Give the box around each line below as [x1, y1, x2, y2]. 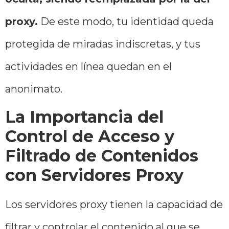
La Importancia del [5, 107, 164, 127]
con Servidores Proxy [5, 165, 184, 186]
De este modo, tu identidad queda [38, 15, 214, 28]
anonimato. [5, 82, 62, 95]
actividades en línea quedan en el [5, 60, 172, 73]
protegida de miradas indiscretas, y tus [5, 37, 200, 50]
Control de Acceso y [5, 126, 174, 147]
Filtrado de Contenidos [5, 146, 198, 166]
